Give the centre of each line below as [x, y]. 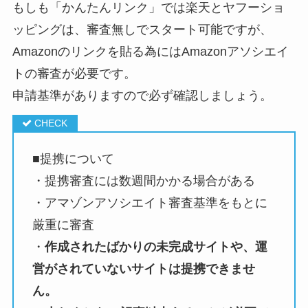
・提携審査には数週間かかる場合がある [143, 181]
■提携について [73, 159]
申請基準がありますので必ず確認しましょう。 [142, 96]
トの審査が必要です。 [74, 74]
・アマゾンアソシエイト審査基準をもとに [150, 203]
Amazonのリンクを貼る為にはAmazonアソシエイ [150, 52]
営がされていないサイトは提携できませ [143, 269]
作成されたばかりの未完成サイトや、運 [156, 247]
